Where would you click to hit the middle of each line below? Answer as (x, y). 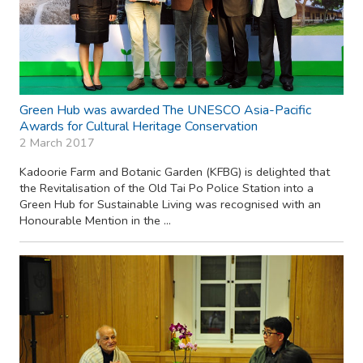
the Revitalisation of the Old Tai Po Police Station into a (167, 188)
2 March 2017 (57, 142)
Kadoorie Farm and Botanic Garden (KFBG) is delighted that (175, 171)
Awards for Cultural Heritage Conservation (139, 126)
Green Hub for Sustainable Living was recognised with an (170, 204)
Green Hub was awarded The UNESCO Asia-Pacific (165, 110)
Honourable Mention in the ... (95, 220)
